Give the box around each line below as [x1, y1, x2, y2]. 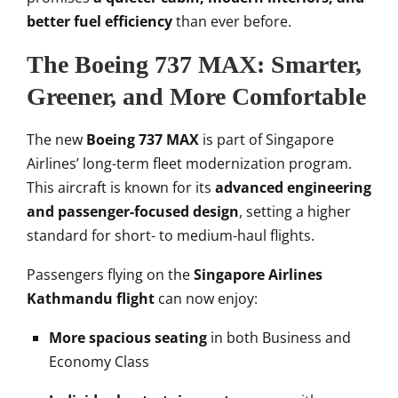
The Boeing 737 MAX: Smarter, [27, 50, 362, 78]
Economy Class [49, 351, 149, 371]
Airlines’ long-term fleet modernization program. [27, 153, 352, 173]
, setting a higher [239, 201, 351, 221]
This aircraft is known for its [27, 177, 215, 197]
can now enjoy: [155, 288, 258, 308]
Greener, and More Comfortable [27, 82, 366, 110]
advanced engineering [215, 177, 371, 197]
